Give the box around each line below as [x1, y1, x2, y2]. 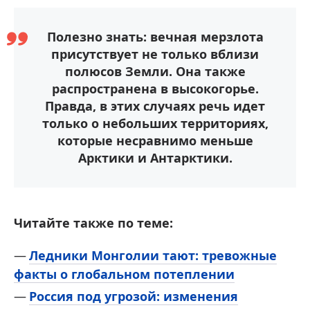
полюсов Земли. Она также [64, 62, 246, 80]
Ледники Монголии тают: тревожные [29, 246, 277, 264]
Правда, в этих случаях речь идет [45, 97, 265, 114]
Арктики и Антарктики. [77, 149, 232, 166]
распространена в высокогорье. [51, 80, 259, 97]
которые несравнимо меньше [57, 131, 253, 149]
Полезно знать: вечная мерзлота [46, 28, 264, 45]
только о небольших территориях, [42, 114, 268, 131]
